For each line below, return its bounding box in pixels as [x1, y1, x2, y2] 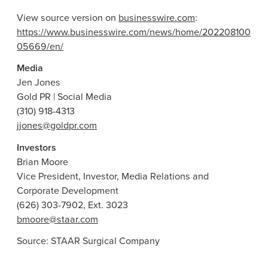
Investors [17, 140, 56, 154]
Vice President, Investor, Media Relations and [17, 169, 209, 183]
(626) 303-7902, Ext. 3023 [17, 197, 128, 212]
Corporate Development [17, 183, 118, 197]
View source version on [17, 11, 118, 25]
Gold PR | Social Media [17, 90, 112, 104]
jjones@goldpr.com [17, 118, 97, 133]
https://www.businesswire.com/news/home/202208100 [17, 25, 251, 39]
